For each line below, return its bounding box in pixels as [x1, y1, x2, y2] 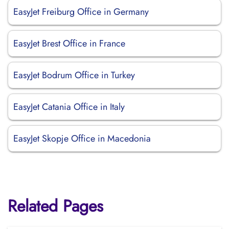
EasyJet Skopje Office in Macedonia [13, 132, 151, 145]
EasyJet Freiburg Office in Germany [13, 5, 149, 18]
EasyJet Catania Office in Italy [13, 100, 125, 113]
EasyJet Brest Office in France [13, 37, 125, 50]
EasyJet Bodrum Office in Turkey [13, 68, 135, 82]
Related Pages [8, 194, 103, 218]
